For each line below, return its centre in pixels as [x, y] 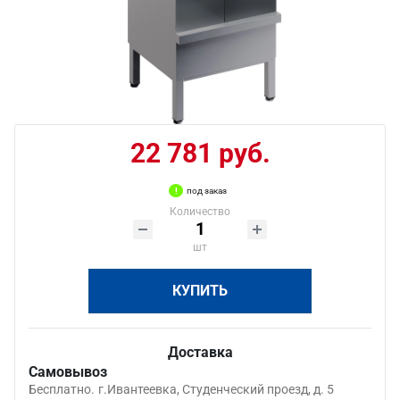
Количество [200, 212]
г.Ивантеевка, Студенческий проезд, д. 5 [216, 389]
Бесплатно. [62, 389]
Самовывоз [68, 372]
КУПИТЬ [200, 291]
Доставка [200, 352]
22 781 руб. [200, 153]
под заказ [207, 191]
